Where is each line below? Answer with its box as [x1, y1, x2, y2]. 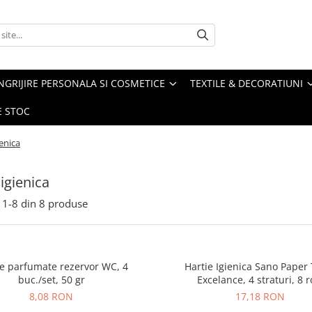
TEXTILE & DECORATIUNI [190, 77, 303, 90]
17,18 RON [235, 290, 286, 303]
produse [48, 196, 88, 210]
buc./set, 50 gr [17, 273, 85, 286]
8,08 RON [29, 290, 74, 303]
